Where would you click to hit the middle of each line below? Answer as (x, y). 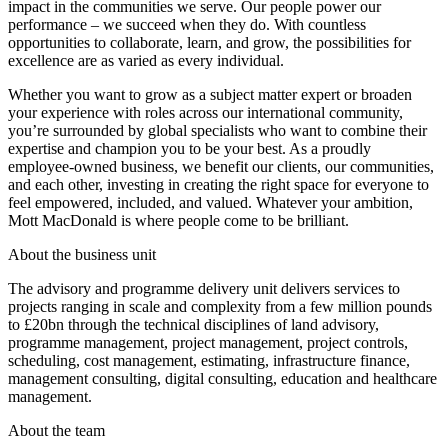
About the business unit (82, 255)
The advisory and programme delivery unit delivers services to (204, 289)
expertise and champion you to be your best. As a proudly (189, 149)
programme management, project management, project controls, (208, 343)
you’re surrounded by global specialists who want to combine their (217, 131)
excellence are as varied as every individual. (146, 61)
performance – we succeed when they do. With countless (187, 25)
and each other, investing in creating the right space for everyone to (218, 185)
